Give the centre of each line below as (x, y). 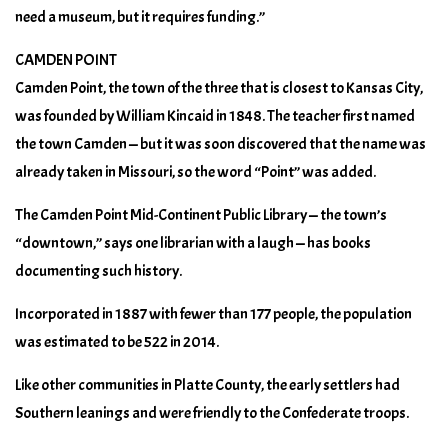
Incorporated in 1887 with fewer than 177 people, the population (213, 313)
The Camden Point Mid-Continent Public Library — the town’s (201, 214)
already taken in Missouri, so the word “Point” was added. (195, 171)
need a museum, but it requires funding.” (140, 16)
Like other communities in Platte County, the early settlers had (207, 384)
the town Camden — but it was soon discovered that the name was (220, 143)
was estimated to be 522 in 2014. (117, 341)
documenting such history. (98, 270)
